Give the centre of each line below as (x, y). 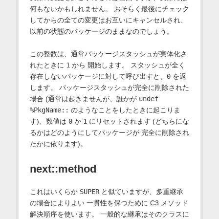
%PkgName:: (49, 110)
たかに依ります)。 (58, 144)
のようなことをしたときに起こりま (124, 110)
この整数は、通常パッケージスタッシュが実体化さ (108, 54)
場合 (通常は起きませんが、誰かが (84, 99)
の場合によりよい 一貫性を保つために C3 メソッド (109, 203)
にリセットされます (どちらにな (138, 121)
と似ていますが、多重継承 (141, 192)
